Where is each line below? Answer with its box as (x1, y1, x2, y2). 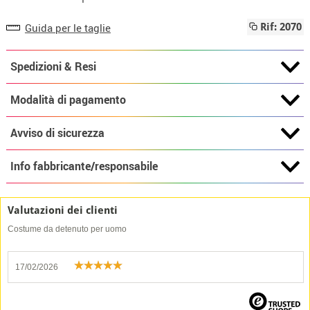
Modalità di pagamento (10, 91, 126, 107)
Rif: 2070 (257, 21, 302, 33)
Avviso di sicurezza (10, 125, 104, 140)
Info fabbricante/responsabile (10, 158, 158, 174)
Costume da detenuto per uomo (8, 224, 127, 234)
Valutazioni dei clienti (8, 204, 118, 217)
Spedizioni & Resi (10, 58, 96, 74)
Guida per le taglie (24, 20, 111, 35)
